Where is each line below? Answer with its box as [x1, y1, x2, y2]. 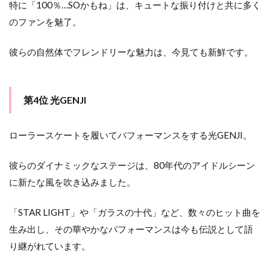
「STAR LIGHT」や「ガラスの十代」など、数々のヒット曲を [9, 207, 260, 218]
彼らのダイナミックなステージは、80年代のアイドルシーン [9, 160, 255, 171]
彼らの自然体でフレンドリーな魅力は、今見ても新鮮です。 [9, 46, 253, 58]
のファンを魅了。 [9, 16, 81, 28]
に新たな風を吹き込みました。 [9, 177, 136, 188]
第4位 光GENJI [24, 94, 86, 106]
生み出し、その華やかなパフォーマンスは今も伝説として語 [9, 224, 253, 235]
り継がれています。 [9, 240, 90, 252]
